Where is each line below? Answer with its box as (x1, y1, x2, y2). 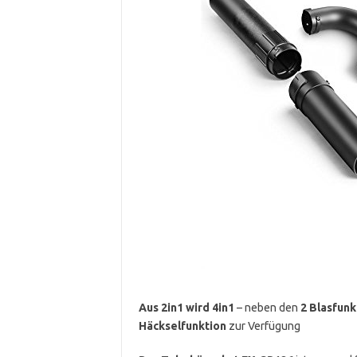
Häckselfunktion (138, 319, 226, 332)
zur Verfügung (226, 319, 300, 332)
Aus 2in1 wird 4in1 (138, 300, 234, 314)
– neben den (233, 300, 298, 314)
